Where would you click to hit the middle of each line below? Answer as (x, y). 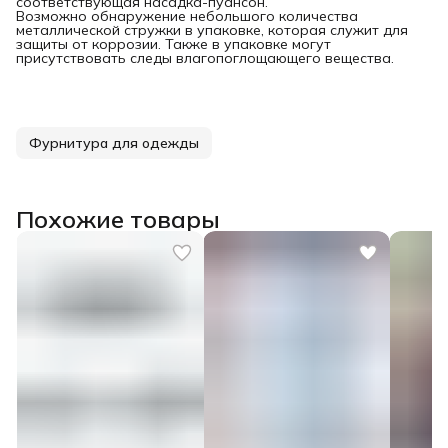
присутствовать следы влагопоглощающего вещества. (205, 57)
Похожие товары (118, 218)
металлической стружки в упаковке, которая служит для (212, 29)
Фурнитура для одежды (114, 142)
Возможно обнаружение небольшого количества (187, 15)
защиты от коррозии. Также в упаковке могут (173, 43)
